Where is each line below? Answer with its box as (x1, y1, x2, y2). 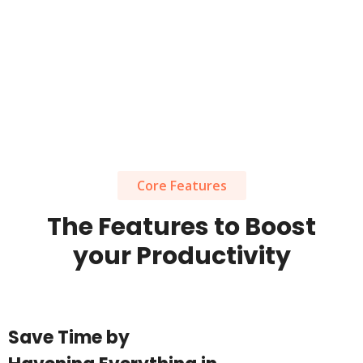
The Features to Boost (47, 210, 316, 244)
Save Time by (8, 325, 130, 350)
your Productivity (72, 239, 291, 273)
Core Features (136, 177, 227, 194)
